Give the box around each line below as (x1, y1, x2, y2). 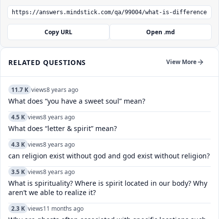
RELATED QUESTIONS (8, 57, 87, 67)
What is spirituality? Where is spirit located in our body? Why (8, 178, 207, 188)
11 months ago (43, 204, 84, 213)
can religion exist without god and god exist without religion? (8, 151, 210, 161)
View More (166, 58, 197, 66)
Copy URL (44, 28, 72, 37)
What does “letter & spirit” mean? (8, 124, 117, 133)
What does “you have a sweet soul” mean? (8, 96, 145, 106)
